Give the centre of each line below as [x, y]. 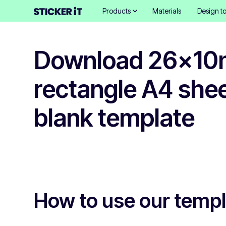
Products [117, 11]
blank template [115, 118]
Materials [166, 11]
